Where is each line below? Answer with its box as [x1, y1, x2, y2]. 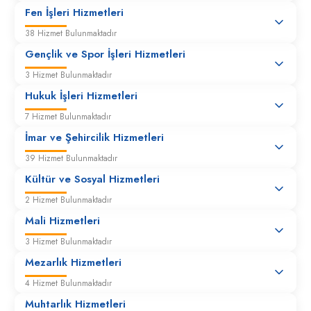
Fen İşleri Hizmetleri [25, 5, 124, 20]
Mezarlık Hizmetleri [25, 255, 122, 270]
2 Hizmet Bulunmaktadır [25, 194, 112, 206]
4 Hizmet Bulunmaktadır [25, 277, 112, 289]
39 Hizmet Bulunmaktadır [25, 152, 118, 165]
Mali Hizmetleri [25, 213, 101, 228]
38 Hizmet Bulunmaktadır [25, 27, 117, 40]
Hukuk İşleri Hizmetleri [25, 88, 138, 103]
